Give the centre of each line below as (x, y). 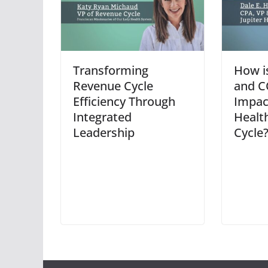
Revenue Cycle (113, 86)
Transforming (111, 70)
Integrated (102, 117)
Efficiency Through (124, 101)
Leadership (104, 132)
